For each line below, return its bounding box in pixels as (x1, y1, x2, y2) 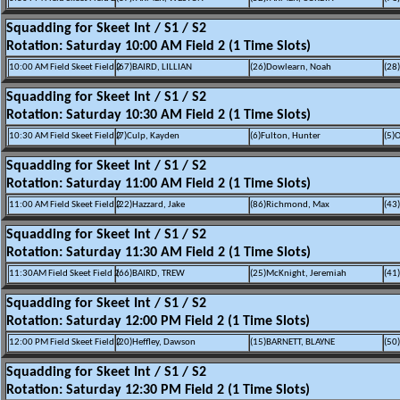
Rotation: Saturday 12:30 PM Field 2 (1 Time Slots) (6, 383, 310, 397)
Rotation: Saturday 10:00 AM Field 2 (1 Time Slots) (6, 39, 311, 54)
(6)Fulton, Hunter (250, 131, 321, 141)
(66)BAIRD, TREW (116, 269, 185, 279)
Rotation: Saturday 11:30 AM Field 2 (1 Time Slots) (6, 246, 311, 260)
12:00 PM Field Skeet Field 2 (9, 337, 121, 347)
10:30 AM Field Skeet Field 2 (9, 131, 121, 141)
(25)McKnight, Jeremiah (250, 269, 346, 279)
